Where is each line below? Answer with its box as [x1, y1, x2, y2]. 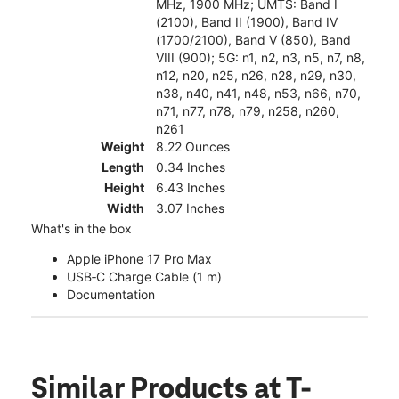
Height [104, 180, 144, 196]
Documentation [67, 287, 155, 303]
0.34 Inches [156, 159, 225, 175]
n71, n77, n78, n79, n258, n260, [156, 103, 339, 119]
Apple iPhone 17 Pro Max [67, 251, 212, 267]
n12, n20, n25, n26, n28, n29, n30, [156, 68, 356, 84]
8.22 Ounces [156, 139, 230, 155]
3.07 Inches [156, 200, 224, 216]
